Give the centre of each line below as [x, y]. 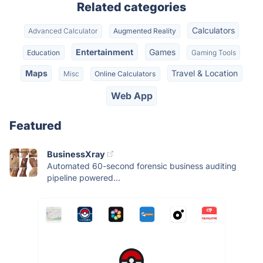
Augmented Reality [145, 31]
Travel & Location [205, 73]
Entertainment [105, 52]
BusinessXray [76, 154]
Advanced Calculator [63, 31]
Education [44, 52]
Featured [36, 125]
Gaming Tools [213, 52]
